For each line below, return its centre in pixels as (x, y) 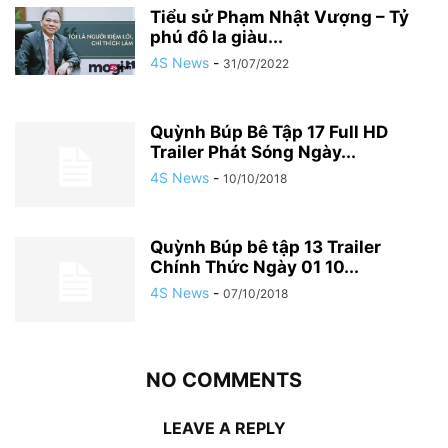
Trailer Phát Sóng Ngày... (253, 152)
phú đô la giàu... (216, 37)
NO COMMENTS (224, 380)
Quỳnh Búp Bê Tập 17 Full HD (269, 132)
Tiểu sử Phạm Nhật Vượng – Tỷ (279, 17)
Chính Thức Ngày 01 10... (254, 267)
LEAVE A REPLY (224, 428)
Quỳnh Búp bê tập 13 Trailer (265, 247)
